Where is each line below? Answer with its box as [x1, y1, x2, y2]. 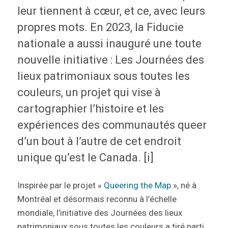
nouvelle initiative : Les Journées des [17, 53, 204, 67]
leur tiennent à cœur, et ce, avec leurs [17, 5, 205, 18]
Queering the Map [103, 180, 171, 191]
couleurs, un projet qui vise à [17, 86, 161, 99]
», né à [170, 180, 196, 191]
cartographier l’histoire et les [17, 102, 164, 116]
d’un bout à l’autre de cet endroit [17, 135, 181, 148]
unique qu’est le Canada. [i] [17, 151, 154, 164]
